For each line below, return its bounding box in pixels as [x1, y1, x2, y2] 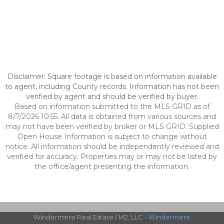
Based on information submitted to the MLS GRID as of [14, 102, 210, 111]
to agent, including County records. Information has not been [5, 82, 219, 91]
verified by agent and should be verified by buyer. [25, 92, 198, 101]
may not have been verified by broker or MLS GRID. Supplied [5, 122, 219, 131]
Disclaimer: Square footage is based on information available [7, 72, 217, 81]
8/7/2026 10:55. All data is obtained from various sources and [8, 112, 216, 121]
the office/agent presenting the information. [34, 162, 189, 171]
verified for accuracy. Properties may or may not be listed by [7, 152, 217, 161]
